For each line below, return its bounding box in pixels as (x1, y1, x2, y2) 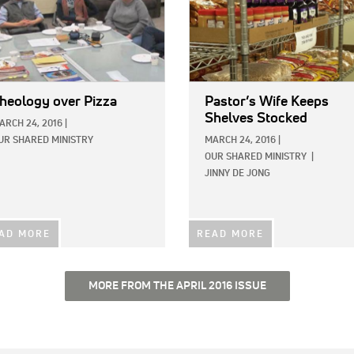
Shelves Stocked (205, 111, 307, 126)
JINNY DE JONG (205, 168, 270, 179)
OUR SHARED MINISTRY (205, 152, 307, 162)
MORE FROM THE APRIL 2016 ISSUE (88, 280, 266, 292)
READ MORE (197, 229, 264, 239)
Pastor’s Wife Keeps (205, 94, 329, 109)
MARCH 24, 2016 (205, 135, 276, 145)
